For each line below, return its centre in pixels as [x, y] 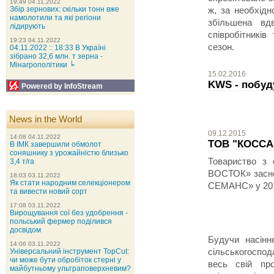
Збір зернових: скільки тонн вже [65, 9]
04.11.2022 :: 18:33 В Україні [58, 48]
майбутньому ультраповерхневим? [70, 268]
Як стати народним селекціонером [70, 183]
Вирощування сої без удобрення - [69, 213]
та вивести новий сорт [49, 191]
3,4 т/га [22, 161]
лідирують [28, 26]
